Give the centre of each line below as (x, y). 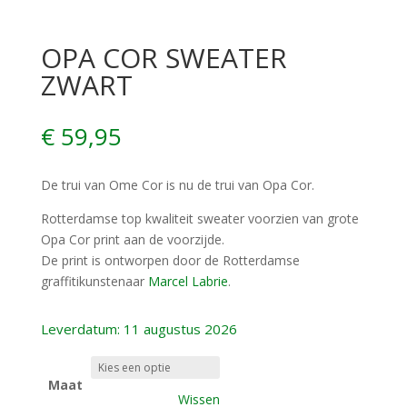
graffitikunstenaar (94, 282)
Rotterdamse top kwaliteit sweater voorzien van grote (199, 219)
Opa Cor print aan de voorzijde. (132, 240)
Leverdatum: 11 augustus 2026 (139, 329)
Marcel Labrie (188, 282)
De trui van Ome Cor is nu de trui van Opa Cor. (177, 185)
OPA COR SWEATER (164, 58)
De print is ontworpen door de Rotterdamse (170, 261)
